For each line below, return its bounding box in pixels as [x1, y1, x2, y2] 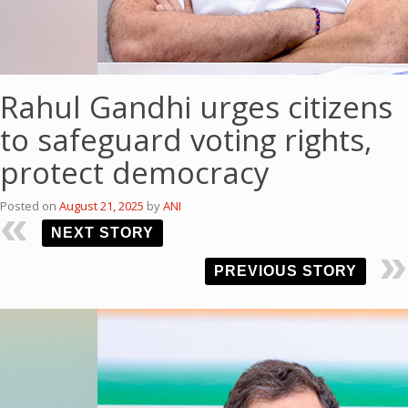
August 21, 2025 [59, 198, 144, 214]
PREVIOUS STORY [214, 263, 357, 279]
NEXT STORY [51, 225, 154, 240]
